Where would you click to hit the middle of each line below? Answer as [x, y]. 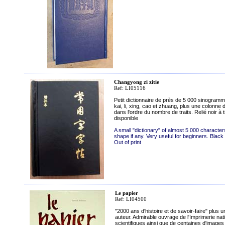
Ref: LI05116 [130, 88]
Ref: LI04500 [131, 199]
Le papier [127, 193]
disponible [126, 118]
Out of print [128, 142]
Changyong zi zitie [137, 82]
